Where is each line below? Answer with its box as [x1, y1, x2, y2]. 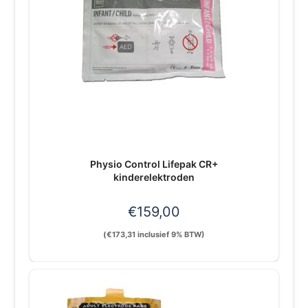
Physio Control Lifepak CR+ [90, 157, 218, 170]
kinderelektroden [113, 170, 195, 183]
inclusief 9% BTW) [135, 229, 205, 239]
